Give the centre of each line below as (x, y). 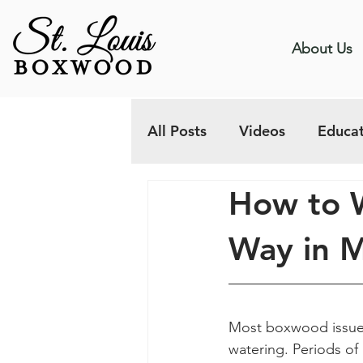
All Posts (177, 131)
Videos (262, 131)
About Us (322, 49)
